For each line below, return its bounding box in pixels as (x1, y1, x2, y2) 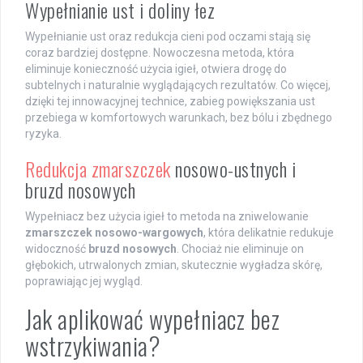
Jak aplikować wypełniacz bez (25, 300, 280, 337)
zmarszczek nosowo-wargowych (25, 225, 203, 239)
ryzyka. (25, 126, 62, 140)
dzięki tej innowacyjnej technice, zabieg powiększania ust (25, 94, 315, 108)
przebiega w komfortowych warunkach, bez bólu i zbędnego (25, 110, 332, 124)
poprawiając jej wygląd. (25, 274, 143, 288)
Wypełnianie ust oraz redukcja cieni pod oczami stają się (25, 29, 310, 43)
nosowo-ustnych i (170, 153, 296, 183)
